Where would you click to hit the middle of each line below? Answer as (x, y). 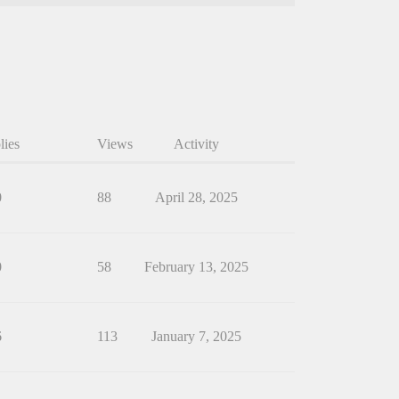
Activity (196, 144)
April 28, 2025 (196, 198)
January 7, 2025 (196, 337)
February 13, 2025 (196, 267)
